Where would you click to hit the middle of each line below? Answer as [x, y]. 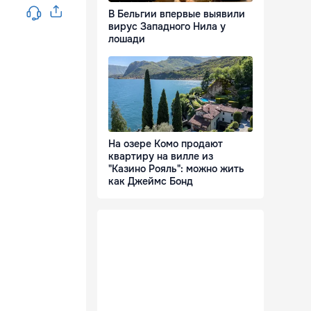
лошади [127, 39]
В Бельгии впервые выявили [177, 14]
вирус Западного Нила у [167, 27]
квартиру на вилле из [161, 157]
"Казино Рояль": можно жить [176, 169]
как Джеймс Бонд [151, 182]
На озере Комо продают [166, 144]
